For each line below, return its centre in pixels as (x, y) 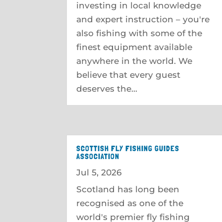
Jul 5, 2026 (99, 172)
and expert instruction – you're (143, 19)
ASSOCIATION (98, 156)
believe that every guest (129, 75)
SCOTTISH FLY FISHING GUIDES (128, 148)
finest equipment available (135, 47)
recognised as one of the (130, 203)
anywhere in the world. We (135, 61)
